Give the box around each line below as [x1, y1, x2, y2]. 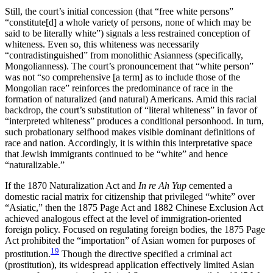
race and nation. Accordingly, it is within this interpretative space [5, 138, 252, 149]
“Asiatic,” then [5, 202, 64, 213]
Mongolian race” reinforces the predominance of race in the [5, 83, 233, 94]
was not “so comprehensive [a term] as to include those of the [5, 72, 240, 83]
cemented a [186, 180, 232, 191]
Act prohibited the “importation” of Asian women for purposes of [5, 235, 255, 246]
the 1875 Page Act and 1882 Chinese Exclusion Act [64, 202, 263, 213]
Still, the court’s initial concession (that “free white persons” [5, 6, 233, 17]
